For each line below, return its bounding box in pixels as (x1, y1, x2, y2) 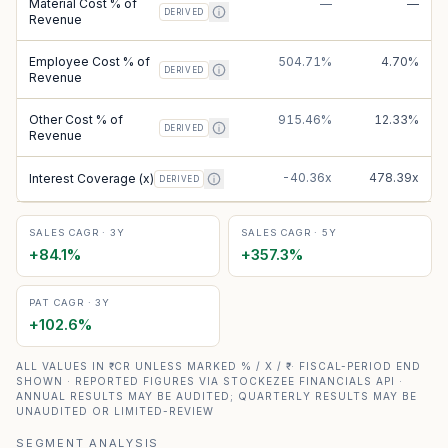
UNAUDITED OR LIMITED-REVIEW (16, 405, 214, 417)
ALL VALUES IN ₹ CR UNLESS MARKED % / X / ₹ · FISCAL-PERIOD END (16, 360, 421, 372)
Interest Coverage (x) (29, 171, 154, 186)
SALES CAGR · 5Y (241, 227, 338, 238)
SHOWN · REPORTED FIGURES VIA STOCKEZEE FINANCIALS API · (16, 375, 403, 387)
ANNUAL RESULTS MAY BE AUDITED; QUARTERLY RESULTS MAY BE (16, 390, 417, 402)
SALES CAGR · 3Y (29, 227, 126, 238)
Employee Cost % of (29, 54, 150, 69)
